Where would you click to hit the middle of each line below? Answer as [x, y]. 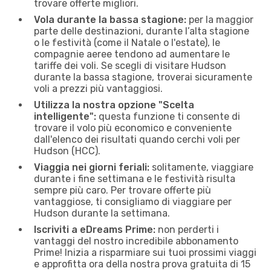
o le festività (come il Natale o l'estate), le [127, 42]
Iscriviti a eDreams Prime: [95, 229]
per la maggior [220, 19]
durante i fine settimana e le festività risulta [135, 178]
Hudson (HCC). [67, 151]
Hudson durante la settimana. [102, 213]
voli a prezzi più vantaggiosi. [98, 88]
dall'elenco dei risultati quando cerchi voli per [137, 139]
